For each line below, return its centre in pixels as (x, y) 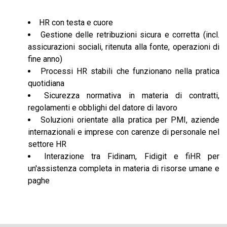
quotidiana (46, 83)
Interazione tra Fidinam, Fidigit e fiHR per (132, 156)
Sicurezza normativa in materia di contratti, (132, 96)
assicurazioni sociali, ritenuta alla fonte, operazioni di (124, 47)
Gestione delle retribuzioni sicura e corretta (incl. (130, 35)
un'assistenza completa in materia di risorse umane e (124, 168)
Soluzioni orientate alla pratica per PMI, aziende (130, 120)
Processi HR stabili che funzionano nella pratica (130, 71)
